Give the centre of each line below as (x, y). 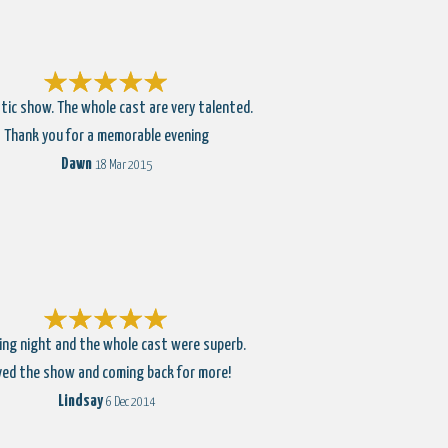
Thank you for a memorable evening (106, 136)
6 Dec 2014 (130, 402)
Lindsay (80, 401)
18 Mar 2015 (123, 165)
